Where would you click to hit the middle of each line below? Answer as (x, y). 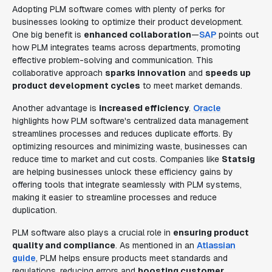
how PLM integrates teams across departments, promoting (126, 47)
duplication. (35, 210)
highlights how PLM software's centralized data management (130, 121)
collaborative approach (59, 73)
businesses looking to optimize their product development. (127, 22)
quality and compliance (64, 245)
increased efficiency (144, 108)
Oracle (207, 108)
